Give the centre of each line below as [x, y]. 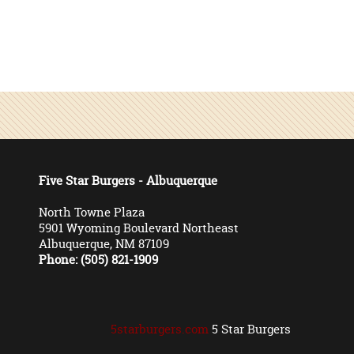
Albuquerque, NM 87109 [104, 244]
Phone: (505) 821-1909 [98, 260]
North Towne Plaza [92, 213]
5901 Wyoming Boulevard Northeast [139, 228]
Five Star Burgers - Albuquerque [128, 181]
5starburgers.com [160, 330]
